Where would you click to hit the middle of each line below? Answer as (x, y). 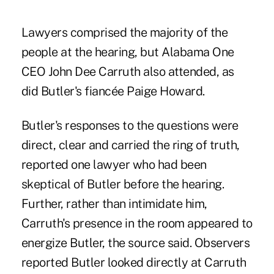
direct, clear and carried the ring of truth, (130, 145)
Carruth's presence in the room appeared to (137, 223)
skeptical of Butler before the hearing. (123, 184)
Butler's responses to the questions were (130, 125)
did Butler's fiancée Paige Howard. (113, 91)
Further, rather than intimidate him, (114, 203)
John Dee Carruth (94, 71)
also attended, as (187, 71)
